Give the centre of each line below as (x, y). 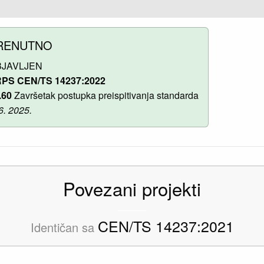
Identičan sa (64, 227)
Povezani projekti (132, 188)
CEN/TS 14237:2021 (166, 225)
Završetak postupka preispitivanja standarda (105, 95)
